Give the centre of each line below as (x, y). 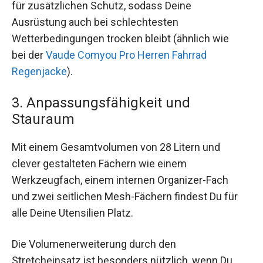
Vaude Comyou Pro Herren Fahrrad (126, 55)
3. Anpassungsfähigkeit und (101, 103)
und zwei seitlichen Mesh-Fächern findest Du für (125, 197)
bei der (29, 55)
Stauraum (43, 119)
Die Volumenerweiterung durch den (94, 244)
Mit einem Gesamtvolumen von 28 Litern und (116, 147)
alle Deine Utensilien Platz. (73, 213)
